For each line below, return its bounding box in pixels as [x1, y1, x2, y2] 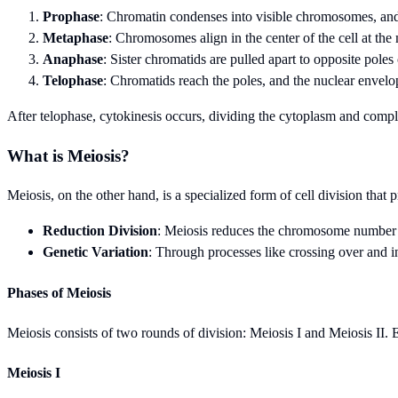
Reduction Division [43, 223, 157, 239]
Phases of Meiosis [7, 284, 111, 300]
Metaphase [43, 29, 108, 45]
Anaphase [43, 51, 103, 67]
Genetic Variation [43, 244, 148, 260]
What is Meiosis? [7, 146, 130, 165]
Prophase [43, 8, 99, 24]
